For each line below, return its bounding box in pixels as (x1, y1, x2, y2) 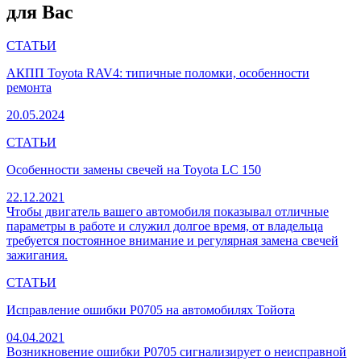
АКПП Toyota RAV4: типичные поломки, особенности (6, 66, 309, 81)
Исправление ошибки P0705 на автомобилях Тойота (6, 303, 295, 317)
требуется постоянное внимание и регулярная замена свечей (6, 234, 338, 248)
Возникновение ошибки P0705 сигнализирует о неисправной (6, 345, 346, 359)
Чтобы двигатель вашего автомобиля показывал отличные (6, 205, 329, 219)
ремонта (6, 81, 52, 95)
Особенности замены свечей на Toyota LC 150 (6, 163, 261, 177)
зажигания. (6, 248, 68, 263)
